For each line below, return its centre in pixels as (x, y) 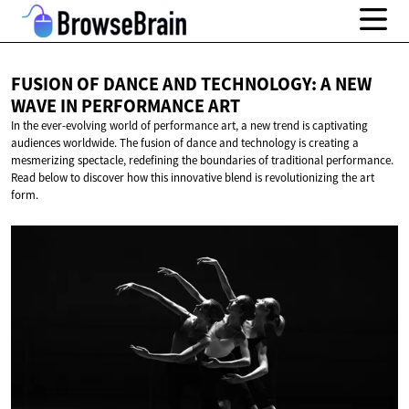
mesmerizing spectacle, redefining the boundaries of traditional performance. (202, 161)
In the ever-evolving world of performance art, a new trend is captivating (189, 126)
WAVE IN (46, 106)
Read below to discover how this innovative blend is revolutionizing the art (193, 178)
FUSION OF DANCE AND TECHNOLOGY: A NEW (191, 84)
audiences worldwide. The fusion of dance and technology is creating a (185, 143)
